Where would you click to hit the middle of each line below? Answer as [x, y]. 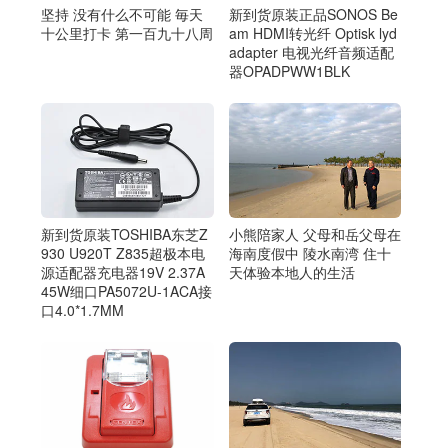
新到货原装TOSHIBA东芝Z [124, 233]
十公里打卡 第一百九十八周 [127, 32]
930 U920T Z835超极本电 [123, 252]
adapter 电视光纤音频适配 [311, 51]
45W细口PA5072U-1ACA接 [126, 290]
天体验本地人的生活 [291, 271]
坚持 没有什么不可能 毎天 [122, 13]
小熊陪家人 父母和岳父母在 [314, 233]
